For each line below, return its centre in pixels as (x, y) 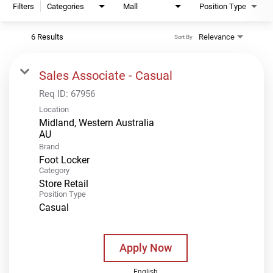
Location (54, 109)
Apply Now (145, 247)
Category (54, 170)
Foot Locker (64, 160)
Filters (23, 6)
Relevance (217, 37)
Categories (66, 6)
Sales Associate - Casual (106, 75)
